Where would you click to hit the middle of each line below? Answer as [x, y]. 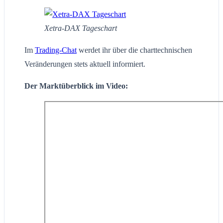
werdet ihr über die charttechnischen [134, 50]
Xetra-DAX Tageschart [81, 28]
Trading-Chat [56, 50]
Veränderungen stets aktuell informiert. [85, 64]
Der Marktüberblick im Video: [76, 86]
